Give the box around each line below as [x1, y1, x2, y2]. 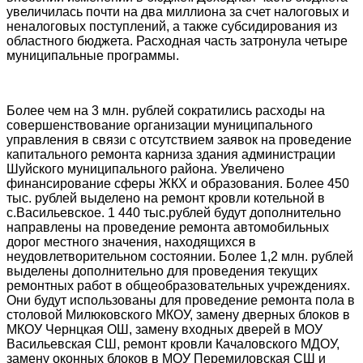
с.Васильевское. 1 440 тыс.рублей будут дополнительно [6, 206, 341, 220]
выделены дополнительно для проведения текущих [6, 264, 318, 279]
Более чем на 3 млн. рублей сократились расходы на [6, 104, 325, 118]
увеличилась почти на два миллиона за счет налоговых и [6, 5, 349, 19]
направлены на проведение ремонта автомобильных [6, 220, 329, 235]
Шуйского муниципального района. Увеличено [6, 162, 284, 177]
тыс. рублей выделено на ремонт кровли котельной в [6, 191, 325, 206]
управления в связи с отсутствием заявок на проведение [6, 133, 352, 147]
